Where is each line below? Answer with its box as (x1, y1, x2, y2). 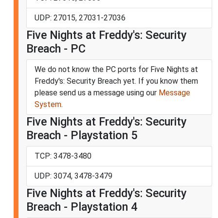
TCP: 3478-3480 (35, 151, 91, 161)
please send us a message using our (35, 88, 159, 97)
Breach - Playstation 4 (26, 200, 137, 214)
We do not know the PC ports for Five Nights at (35, 64, 198, 74)
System (35, 99, 61, 109)
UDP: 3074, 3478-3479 (35, 171, 112, 181)
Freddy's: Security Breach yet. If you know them (35, 76, 198, 86)
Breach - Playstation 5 (26, 128, 137, 142)
